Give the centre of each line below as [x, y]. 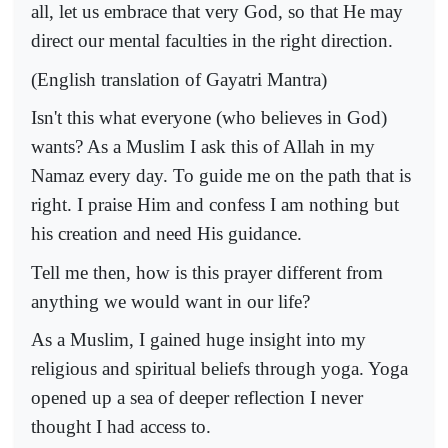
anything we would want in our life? [170, 301]
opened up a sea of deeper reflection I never [197, 398]
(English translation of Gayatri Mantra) [179, 79]
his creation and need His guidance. [166, 234]
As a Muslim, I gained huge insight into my [198, 340]
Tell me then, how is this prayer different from [207, 272]
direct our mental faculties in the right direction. [212, 41]
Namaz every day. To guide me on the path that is [221, 176]
